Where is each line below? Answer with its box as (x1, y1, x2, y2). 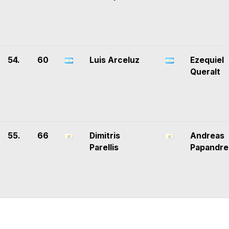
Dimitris (89, 131, 120, 141)
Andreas (190, 131, 224, 141)
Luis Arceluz (89, 55, 140, 65)
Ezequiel (190, 55, 224, 65)
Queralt (190, 67, 220, 77)
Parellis (89, 143, 119, 153)
